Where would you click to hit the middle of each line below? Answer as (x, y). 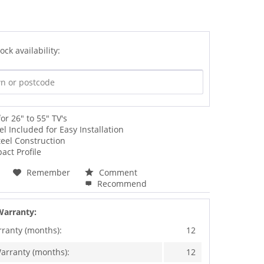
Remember (49, 172)
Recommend (121, 183)
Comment (117, 172)
